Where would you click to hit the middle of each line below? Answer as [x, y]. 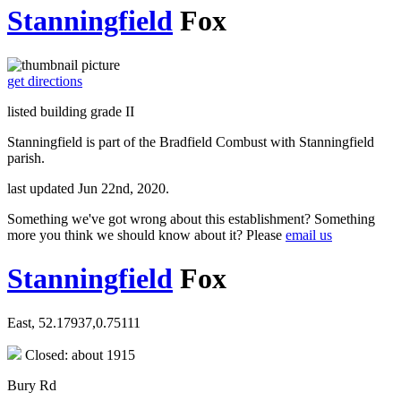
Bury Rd [32, 385]
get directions [45, 81]
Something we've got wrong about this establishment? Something [191, 218]
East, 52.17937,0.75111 [74, 322]
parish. [26, 158]
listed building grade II [71, 111]
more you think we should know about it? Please [146, 235]
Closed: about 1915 [78, 354]
